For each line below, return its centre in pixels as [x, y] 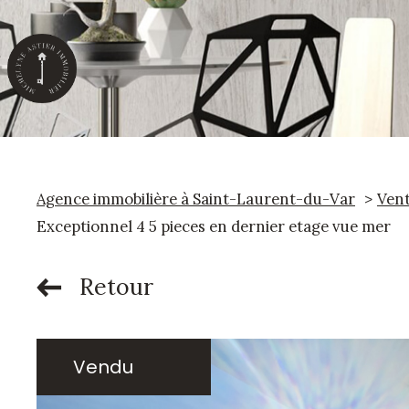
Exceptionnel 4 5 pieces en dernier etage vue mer [214, 226]
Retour [117, 287]
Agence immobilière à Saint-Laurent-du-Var [196, 199]
